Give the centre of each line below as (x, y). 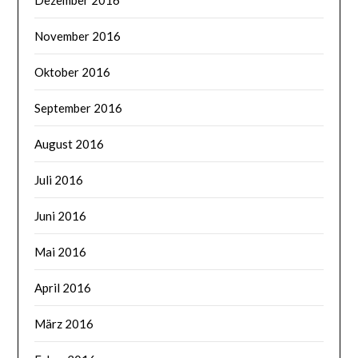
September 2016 (79, 108)
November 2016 (78, 36)
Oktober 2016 (73, 72)
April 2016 (63, 288)
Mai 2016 (61, 252)
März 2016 (64, 324)
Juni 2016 (61, 216)
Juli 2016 (59, 180)
